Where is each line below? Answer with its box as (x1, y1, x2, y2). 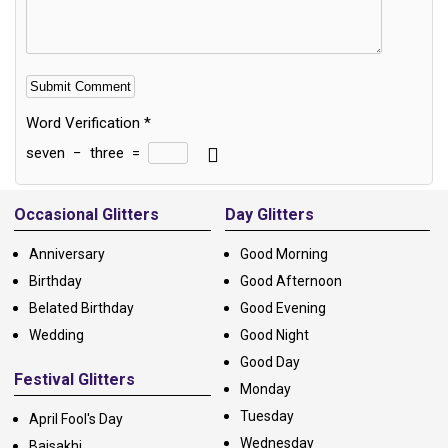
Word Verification (26, 114, 140, 133)
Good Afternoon (239, 273, 342, 290)
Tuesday (239, 408, 294, 425)
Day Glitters (224, 205, 314, 225)
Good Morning (239, 246, 328, 263)
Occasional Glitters (14, 205, 159, 225)
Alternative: (26, 178, 99, 197)
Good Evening (239, 300, 326, 317)
